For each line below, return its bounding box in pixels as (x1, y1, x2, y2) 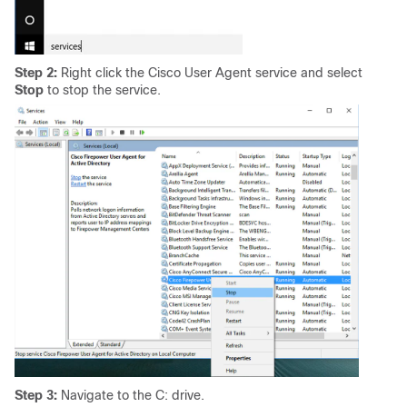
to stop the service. (44, 83, 161, 97)
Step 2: (15, 65, 57, 80)
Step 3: (15, 387, 57, 402)
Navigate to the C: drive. (57, 387, 204, 402)
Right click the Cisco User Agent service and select (57, 65, 362, 80)
